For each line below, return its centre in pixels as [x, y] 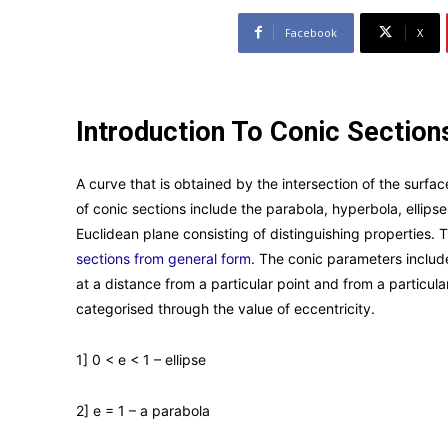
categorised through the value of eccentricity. [225, 308]
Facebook [310, 32]
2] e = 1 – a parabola [143, 410]
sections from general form [163, 258]
